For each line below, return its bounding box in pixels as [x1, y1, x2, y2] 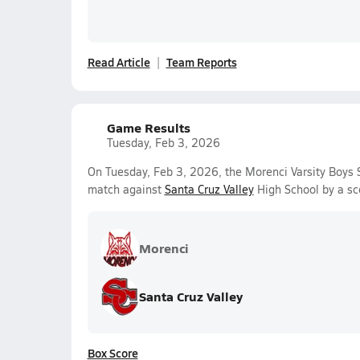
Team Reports [166, 54, 237, 70]
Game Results [106, 118, 190, 137]
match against [87, 182, 165, 197]
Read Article [87, 54, 150, 70]
